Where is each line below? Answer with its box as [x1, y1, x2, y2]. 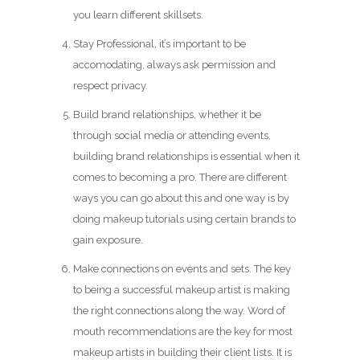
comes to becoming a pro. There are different [72, 171, 287, 184]
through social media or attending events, [72, 129, 271, 142]
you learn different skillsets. [72, 9, 203, 22]
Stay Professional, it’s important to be [72, 38, 246, 51]
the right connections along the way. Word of [72, 305, 285, 317]
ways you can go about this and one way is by [72, 192, 289, 205]
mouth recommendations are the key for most [72, 325, 292, 338]
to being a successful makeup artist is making [72, 284, 290, 297]
